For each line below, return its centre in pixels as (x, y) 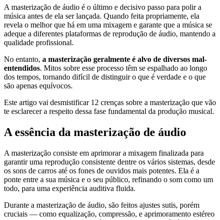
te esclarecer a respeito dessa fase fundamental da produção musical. (109, 111)
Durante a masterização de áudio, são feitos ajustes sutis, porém (102, 205)
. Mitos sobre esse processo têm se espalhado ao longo (124, 68)
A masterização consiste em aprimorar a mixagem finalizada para (104, 153)
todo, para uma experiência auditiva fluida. (70, 188)
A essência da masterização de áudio (95, 132)
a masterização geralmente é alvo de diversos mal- (124, 59)
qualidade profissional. (39, 43)
